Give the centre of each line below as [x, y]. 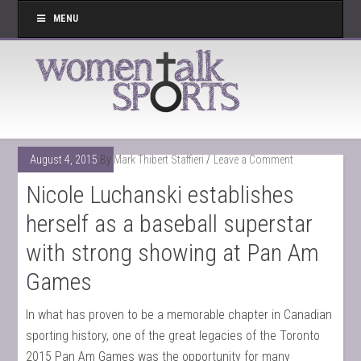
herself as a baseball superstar [170, 224]
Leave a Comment [254, 160]
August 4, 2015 [64, 160]
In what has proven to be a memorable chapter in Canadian [179, 315]
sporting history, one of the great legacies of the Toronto [173, 336]
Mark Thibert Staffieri [159, 160]
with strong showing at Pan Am [173, 253]
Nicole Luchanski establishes [160, 195]
